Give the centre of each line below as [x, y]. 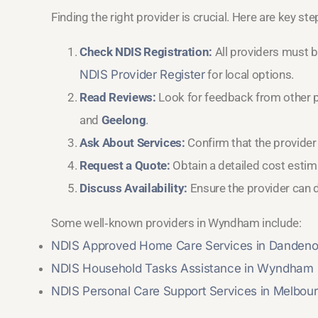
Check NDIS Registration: [146, 52]
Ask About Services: [132, 143]
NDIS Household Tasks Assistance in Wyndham [182, 269]
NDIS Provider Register [142, 75]
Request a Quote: [125, 166]
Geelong [124, 120]
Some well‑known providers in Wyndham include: [176, 223]
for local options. [250, 75]
